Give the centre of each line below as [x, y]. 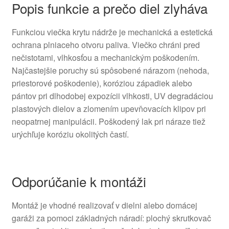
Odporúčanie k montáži [79, 181]
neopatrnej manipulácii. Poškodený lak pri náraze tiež [108, 121]
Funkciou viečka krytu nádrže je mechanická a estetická [112, 32]
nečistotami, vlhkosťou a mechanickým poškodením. [105, 57]
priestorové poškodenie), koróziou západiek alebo [102, 83]
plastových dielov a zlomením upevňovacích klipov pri [109, 108]
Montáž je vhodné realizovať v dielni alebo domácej [104, 205]
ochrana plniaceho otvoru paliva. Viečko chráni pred [106, 44]
